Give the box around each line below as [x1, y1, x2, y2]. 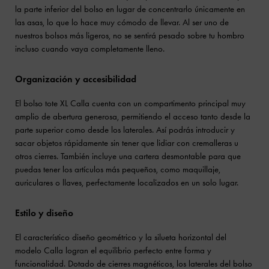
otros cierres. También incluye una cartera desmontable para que [15, 150, 241, 162]
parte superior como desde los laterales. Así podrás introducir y [15, 124, 235, 135]
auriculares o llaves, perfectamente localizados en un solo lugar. [15, 177, 238, 188]
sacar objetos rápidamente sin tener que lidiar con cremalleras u [15, 137, 238, 148]
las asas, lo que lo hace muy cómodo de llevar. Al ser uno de [15, 16, 229, 28]
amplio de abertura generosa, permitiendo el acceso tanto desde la [15, 110, 250, 122]
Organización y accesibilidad [15, 73, 136, 85]
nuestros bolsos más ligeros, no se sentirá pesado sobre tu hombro [15, 29, 244, 41]
